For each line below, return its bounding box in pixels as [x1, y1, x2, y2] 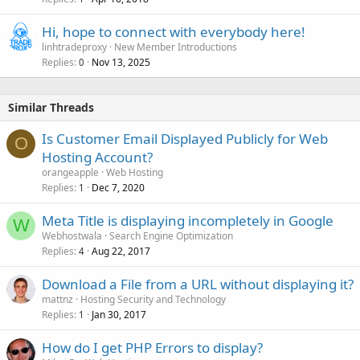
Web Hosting [106, 166, 163, 179]
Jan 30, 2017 [92, 308, 146, 321]
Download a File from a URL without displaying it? [42, 275, 354, 293]
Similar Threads [8, 100, 94, 115]
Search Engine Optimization [109, 229, 233, 243]
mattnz [42, 292, 73, 306]
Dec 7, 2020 [92, 181, 145, 194]
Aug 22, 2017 [92, 244, 150, 258]
